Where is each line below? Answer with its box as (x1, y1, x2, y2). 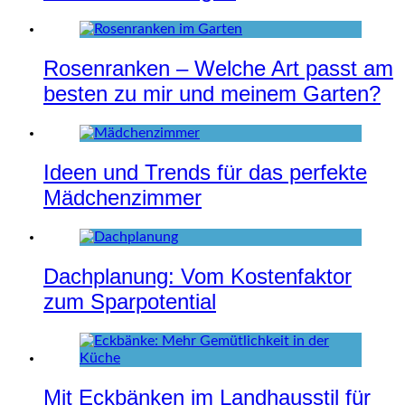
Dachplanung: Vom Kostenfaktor (43, 263, 352, 288)
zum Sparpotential (43, 288, 216, 314)
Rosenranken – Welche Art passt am (43, 56, 393, 81)
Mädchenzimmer (43, 184, 202, 210)
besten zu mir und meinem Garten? (43, 81, 381, 107)
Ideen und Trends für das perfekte (43, 159, 367, 184)
